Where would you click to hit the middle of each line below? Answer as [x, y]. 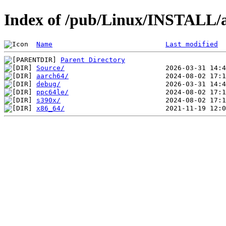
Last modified [192, 44]
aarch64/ [52, 76]
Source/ [50, 68]
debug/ [48, 84]
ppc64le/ [52, 92]
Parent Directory [93, 60]
